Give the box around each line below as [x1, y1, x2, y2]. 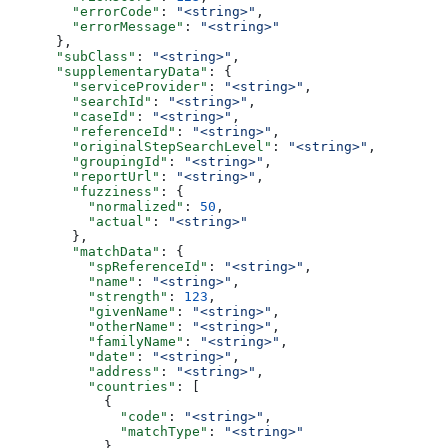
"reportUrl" [8, 168, 160, 184]
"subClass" [8, 48, 136, 64]
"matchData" [8, 243, 160, 259]
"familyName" [8, 333, 184, 349]
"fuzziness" [8, 183, 160, 199]
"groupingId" [8, 153, 168, 169]
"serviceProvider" [8, 78, 208, 94]
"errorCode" [8, 3, 160, 19]
